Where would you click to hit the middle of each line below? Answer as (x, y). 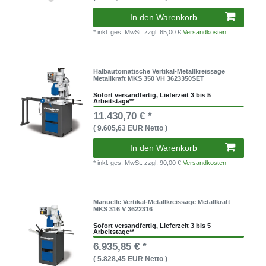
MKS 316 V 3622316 (123, 209)
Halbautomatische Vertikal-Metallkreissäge (159, 72)
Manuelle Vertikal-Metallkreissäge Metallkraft (162, 202)
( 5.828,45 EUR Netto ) (131, 259)
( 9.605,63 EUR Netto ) (131, 129)
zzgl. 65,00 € (164, 32)
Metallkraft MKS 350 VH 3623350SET (149, 79)
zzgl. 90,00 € (164, 163)
